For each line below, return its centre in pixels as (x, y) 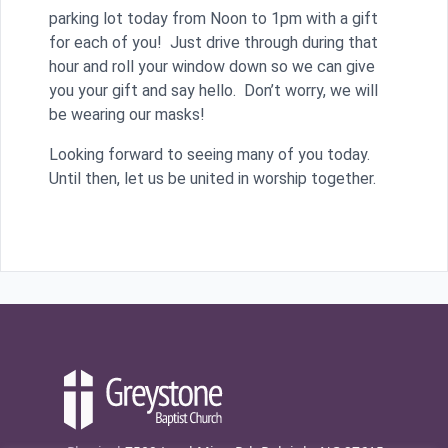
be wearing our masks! (131, 115)
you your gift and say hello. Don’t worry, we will (213, 91)
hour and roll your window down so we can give (212, 67)
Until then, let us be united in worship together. (214, 179)
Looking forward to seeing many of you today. (209, 155)
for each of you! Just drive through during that (213, 43)
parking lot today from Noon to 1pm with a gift (213, 19)
